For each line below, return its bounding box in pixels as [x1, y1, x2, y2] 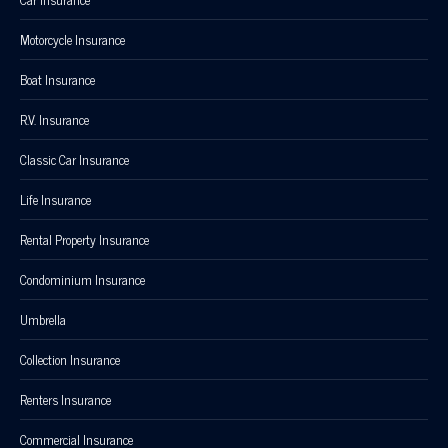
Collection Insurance [20, 348, 120, 370]
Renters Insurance [20, 388, 111, 410]
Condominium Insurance [20, 268, 145, 290]
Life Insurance [20, 188, 91, 210]
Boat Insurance [20, 68, 95, 90]
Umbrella [20, 308, 66, 330]
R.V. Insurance [20, 108, 89, 130]
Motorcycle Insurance [20, 28, 125, 50]
